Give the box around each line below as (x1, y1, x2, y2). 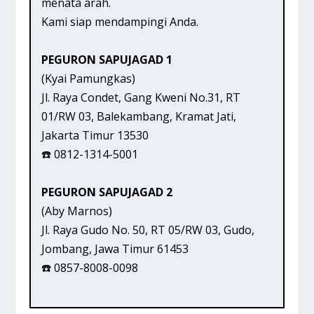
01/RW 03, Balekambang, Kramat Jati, (41, 108, 237, 124)
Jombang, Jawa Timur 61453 (41, 240, 189, 257)
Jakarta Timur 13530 (41, 127, 149, 143)
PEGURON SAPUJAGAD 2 (41, 184, 173, 200)
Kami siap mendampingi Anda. (41, 13, 199, 29)
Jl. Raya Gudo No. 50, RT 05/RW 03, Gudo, (41, 221, 255, 238)
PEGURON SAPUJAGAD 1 (41, 51, 173, 67)
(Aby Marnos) (41, 203, 113, 219)
